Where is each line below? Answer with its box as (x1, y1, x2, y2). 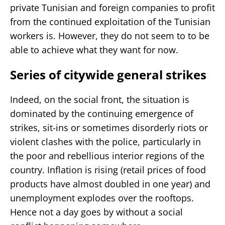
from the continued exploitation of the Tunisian (10, 15, 210, 28)
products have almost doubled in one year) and (10, 177, 210, 190)
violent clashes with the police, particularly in (10, 135, 201, 148)
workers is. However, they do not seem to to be (10, 29, 209, 42)
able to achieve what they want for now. (10, 43, 178, 56)
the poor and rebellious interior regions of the (10, 149, 204, 162)
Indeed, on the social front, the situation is (10, 93, 189, 105)
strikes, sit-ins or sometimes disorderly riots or (10, 121, 208, 134)
